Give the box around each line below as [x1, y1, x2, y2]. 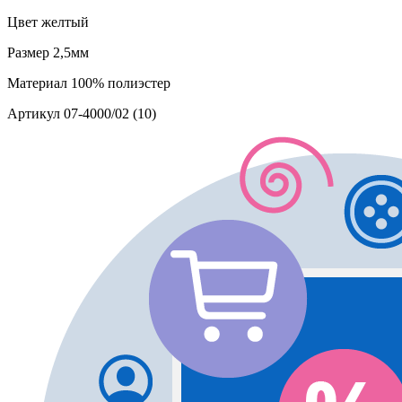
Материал [7, 74, 67, 91]
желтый [38, 13, 89, 30]
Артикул [7, 105, 60, 121]
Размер [7, 44, 49, 60]
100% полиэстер [67, 74, 170, 91]
